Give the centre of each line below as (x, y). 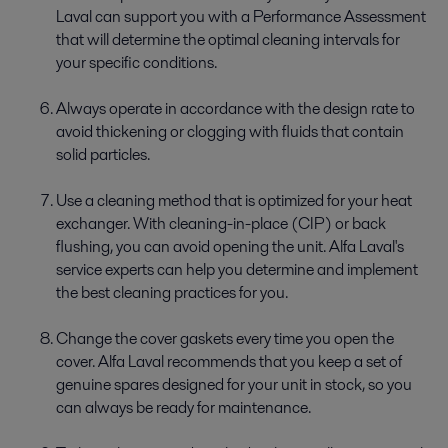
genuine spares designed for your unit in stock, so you (234, 384)
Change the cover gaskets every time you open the (225, 338)
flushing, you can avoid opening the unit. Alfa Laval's (230, 246)
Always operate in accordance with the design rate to (235, 108)
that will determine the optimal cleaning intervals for (228, 39)
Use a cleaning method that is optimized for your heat (234, 200)
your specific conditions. (136, 62)
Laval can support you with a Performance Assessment (241, 16)
